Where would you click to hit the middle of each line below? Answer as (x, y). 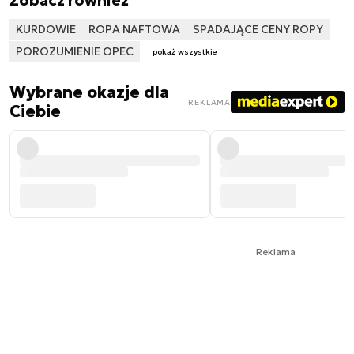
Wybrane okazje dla (89, 93)
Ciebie (35, 112)
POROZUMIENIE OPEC (75, 51)
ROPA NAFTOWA (134, 29)
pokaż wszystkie (185, 52)
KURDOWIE (46, 29)
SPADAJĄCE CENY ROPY (258, 29)
